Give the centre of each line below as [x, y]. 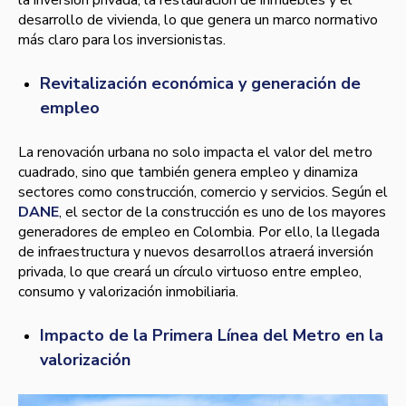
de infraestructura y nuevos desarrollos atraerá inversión [196, 252]
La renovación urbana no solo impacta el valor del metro [195, 153]
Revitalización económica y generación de [200, 84]
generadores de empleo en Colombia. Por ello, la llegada [199, 232]
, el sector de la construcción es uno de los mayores [222, 213]
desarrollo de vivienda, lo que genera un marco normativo [198, 20]
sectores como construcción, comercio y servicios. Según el [203, 193]
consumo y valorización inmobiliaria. [128, 292]
